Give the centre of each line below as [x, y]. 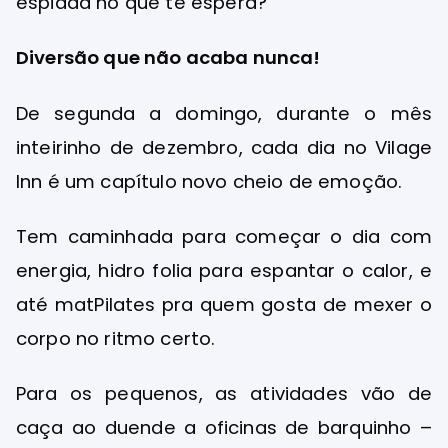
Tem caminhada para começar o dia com [224, 236]
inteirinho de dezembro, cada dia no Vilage [224, 147]
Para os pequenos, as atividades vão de [224, 394]
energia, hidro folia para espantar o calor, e [224, 270]
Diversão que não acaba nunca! [168, 58]
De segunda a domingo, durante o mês [224, 113]
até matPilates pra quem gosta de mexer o [224, 304]
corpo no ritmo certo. [118, 338]
